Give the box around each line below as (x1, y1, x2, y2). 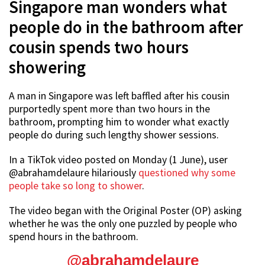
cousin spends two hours (9, 37, 189, 59)
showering (9, 57, 86, 79)
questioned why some (138, 166, 235, 180)
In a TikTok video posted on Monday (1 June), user (9, 153, 228, 167)
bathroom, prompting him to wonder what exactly (9, 115, 229, 129)
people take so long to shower (9, 179, 142, 193)
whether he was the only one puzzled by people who (9, 217, 237, 231)
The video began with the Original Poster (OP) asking (9, 204, 242, 218)
